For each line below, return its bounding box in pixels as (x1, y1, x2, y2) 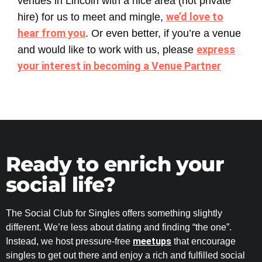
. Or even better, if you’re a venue (85, 27, 241, 39)
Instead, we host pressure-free (6, 236, 133, 247)
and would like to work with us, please (18, 43, 196, 56)
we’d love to (166, 10, 223, 23)
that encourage (171, 236, 236, 247)
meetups (133, 236, 171, 247)
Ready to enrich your (6, 151, 224, 177)
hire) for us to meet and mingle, (18, 11, 166, 23)
